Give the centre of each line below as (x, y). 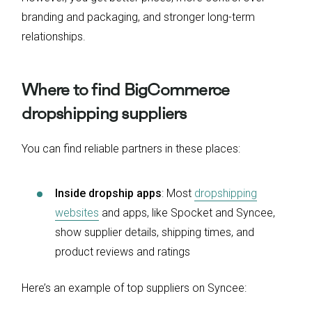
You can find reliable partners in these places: (131, 148)
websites (77, 212)
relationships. (55, 36)
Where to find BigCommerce (126, 89)
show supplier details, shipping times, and (155, 232)
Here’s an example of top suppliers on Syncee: (134, 288)
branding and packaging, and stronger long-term (138, 17)
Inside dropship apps (108, 193)
